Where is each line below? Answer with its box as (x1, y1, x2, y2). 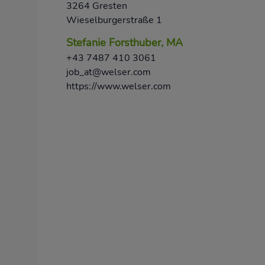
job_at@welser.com (66, 66, 151, 79)
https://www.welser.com (66, 80, 171, 93)
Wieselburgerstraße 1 (66, 14, 162, 27)
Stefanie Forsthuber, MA (66, 35, 183, 50)
